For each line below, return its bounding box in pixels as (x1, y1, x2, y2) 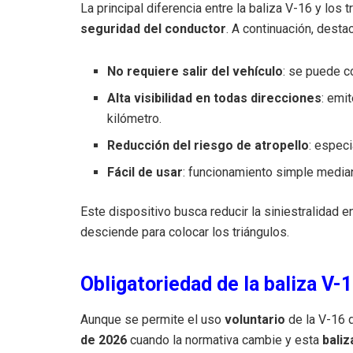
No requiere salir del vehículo (107, 63, 284, 79)
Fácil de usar (107, 164, 184, 180)
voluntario (225, 311, 285, 327)
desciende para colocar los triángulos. (80, 224, 289, 240)
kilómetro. (107, 110, 162, 126)
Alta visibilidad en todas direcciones (107, 90, 322, 106)
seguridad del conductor (80, 20, 226, 36)
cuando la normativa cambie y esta (127, 332, 322, 347)
